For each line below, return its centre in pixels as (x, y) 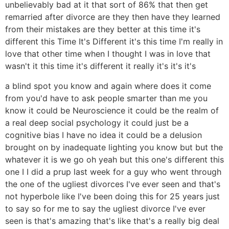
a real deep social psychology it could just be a (97, 122)
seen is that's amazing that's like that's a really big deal (112, 221)
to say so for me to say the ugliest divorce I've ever (105, 208)
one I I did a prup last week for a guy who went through (113, 171)
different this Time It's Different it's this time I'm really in (114, 42)
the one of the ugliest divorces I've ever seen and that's (113, 184)
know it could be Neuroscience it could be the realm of (112, 110)
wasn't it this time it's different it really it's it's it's (100, 66)
